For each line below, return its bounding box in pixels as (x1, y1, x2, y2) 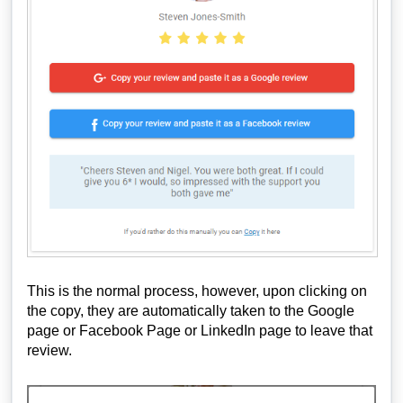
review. (27, 342, 72, 358)
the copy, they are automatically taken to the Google (27, 302, 354, 318)
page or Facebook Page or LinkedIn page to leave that (27, 322, 372, 338)
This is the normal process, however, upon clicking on (27, 282, 367, 299)
